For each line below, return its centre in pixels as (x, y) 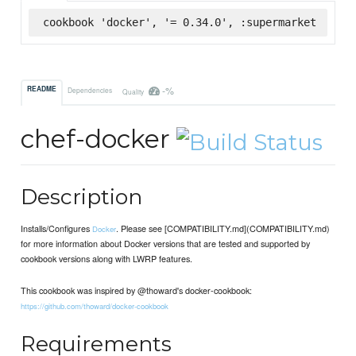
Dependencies (90, 89)
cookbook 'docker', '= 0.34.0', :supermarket (179, 22)
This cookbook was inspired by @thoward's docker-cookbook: (137, 290)
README (42, 89)
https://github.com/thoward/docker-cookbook (95, 306)
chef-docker (99, 139)
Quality (133, 91)
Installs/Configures (57, 228)
